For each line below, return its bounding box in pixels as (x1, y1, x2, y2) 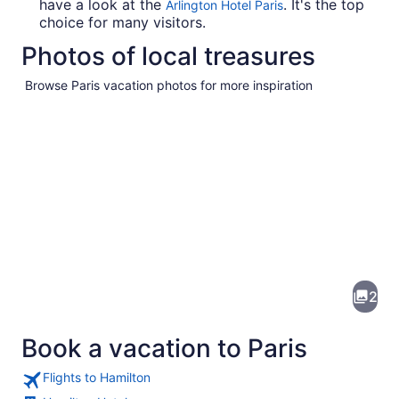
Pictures (10, 216, 96, 242)
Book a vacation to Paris (21, 333, 307, 364)
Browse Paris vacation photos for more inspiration (25, 77, 313, 93)
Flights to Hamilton (43, 370, 151, 386)
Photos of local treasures (21, 40, 315, 71)
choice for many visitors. (39, 12, 206, 31)
